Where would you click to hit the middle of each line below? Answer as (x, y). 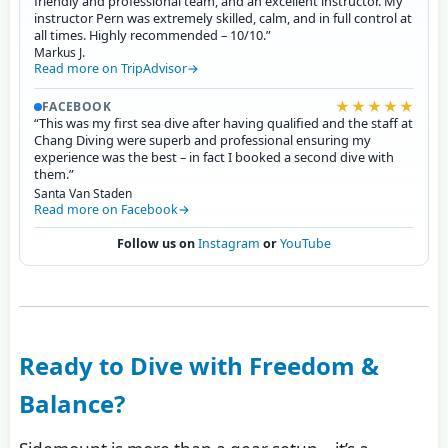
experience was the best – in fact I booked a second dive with (213, 157)
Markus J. (59, 53)
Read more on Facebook (105, 209)
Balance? (71, 403)
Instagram (229, 244)
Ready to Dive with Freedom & (198, 365)
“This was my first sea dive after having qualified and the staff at (223, 123)
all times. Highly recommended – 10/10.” (152, 35)
